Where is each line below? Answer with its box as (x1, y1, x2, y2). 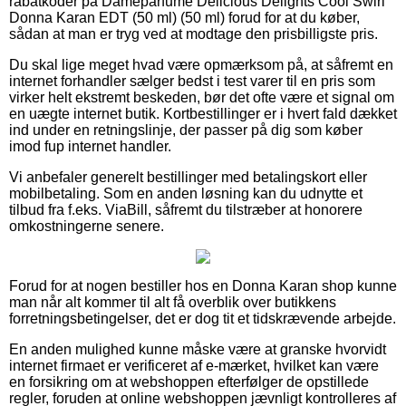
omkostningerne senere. (9, 217, 164, 234)
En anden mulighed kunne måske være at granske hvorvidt (9, 341, 386, 357)
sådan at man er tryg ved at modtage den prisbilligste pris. (9, 25, 378, 42)
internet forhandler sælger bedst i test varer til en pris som (9, 72, 375, 89)
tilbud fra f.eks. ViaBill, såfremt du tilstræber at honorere (9, 201, 362, 217)
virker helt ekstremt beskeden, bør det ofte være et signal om (9, 89, 394, 105)
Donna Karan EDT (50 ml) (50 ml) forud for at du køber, (9, 9, 360, 25)
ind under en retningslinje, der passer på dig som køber (9, 121, 362, 138)
